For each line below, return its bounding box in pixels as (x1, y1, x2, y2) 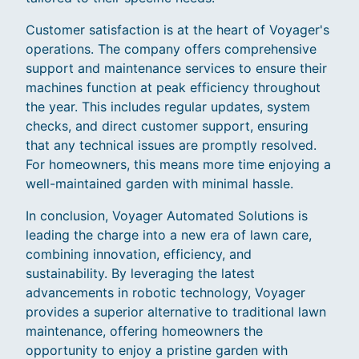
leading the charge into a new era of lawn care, (26, 227, 312, 244)
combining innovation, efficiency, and (26, 246, 252, 263)
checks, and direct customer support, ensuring (26, 118, 309, 135)
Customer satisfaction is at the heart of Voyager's (26, 22, 329, 38)
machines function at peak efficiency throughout (26, 79, 321, 96)
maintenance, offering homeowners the (26, 323, 263, 340)
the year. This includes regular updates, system (26, 99, 310, 115)
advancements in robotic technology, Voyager (26, 284, 305, 301)
